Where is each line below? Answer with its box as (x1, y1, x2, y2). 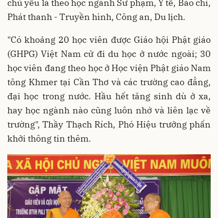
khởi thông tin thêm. (7, 132, 91, 144)
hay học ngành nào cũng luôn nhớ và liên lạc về (7, 104, 211, 116)
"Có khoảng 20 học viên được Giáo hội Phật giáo (7, 34, 211, 45)
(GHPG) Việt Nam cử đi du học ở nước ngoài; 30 (7, 48, 211, 59)
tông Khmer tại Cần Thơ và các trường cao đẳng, (7, 76, 211, 88)
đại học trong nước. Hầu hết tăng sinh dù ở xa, (7, 90, 211, 102)
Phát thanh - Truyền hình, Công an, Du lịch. (7, 11, 187, 22)
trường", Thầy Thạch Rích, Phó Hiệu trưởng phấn (7, 118, 211, 130)
